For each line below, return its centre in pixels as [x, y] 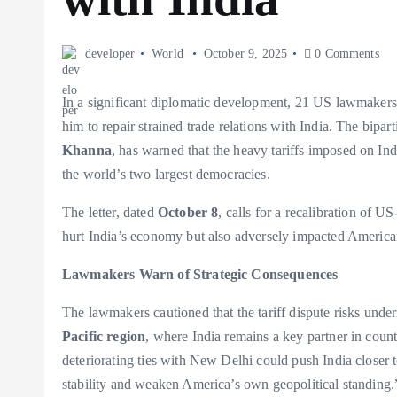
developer [110, 54]
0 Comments [345, 54]
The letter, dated [110, 213]
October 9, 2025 [245, 54]
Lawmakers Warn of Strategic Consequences [200, 275]
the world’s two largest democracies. [166, 175]
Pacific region [104, 337]
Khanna [87, 151]
